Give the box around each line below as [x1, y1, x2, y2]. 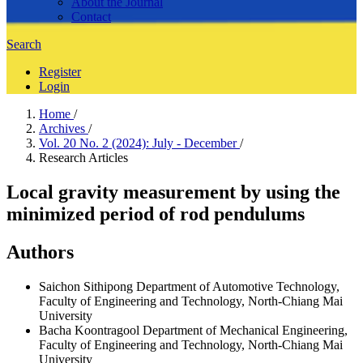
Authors [6, 241, 74, 263]
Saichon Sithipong [39, 279, 136, 293]
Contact [71, 10, 111, 23]
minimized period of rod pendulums [6, 203, 305, 224]
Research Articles [39, 151, 128, 164]
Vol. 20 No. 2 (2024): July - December [39, 136, 240, 150]
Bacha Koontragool [39, 322, 143, 337]
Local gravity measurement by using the [6, 181, 340, 203]
